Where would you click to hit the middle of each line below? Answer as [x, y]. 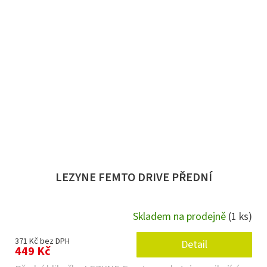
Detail [194, 244]
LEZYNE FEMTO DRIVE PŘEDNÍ [133, 177]
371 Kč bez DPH [42, 241]
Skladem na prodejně [181, 217]
